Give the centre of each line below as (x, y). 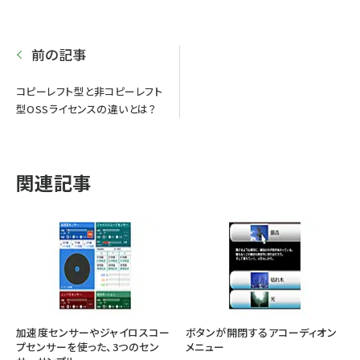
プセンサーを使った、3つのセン (88, 346)
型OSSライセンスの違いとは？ (86, 108)
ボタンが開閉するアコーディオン (262, 332)
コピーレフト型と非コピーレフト (90, 91)
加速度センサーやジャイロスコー (93, 332)
